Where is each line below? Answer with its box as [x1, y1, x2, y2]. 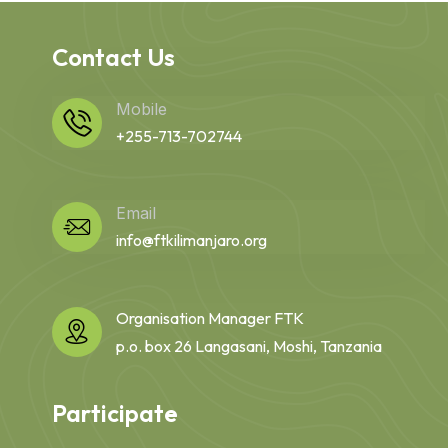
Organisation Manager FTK [115, 307, 304, 328]
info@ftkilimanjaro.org [115, 229, 267, 250]
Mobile [115, 98, 167, 119]
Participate [51, 397, 178, 428]
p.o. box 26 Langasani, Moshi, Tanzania [115, 335, 382, 356]
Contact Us [51, 41, 175, 72]
